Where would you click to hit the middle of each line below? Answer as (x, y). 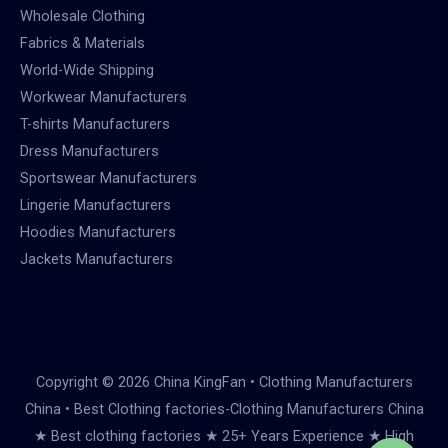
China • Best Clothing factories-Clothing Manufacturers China (224, 408)
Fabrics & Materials (82, 42)
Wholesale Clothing (82, 15)
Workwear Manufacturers (103, 96)
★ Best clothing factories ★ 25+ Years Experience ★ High (224, 435)
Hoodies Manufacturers (98, 231)
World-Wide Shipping (87, 69)
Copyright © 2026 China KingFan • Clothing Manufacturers (224, 381)
